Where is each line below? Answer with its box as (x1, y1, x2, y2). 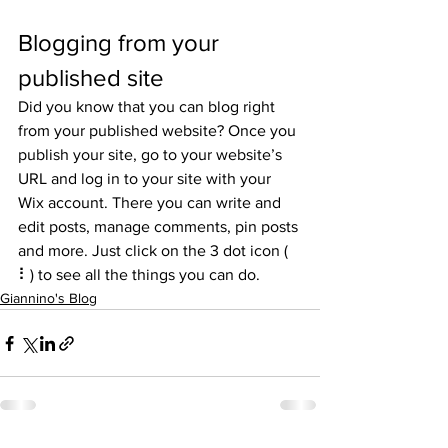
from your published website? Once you (18, 122, 300, 140)
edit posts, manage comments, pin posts (18, 218, 302, 236)
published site (18, 64, 164, 92)
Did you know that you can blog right (18, 98, 279, 116)
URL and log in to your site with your (18, 170, 275, 188)
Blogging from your (18, 29, 225, 57)
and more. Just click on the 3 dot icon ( (18, 242, 292, 260)
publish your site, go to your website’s (18, 146, 286, 164)
